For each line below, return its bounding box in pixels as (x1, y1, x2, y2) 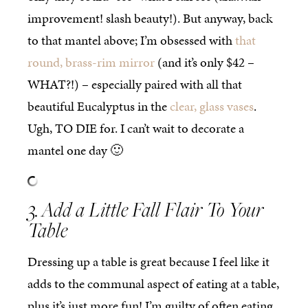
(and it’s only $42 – (155, 52, 254, 71)
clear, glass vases (170, 96, 254, 115)
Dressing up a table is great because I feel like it (27, 252, 269, 272)
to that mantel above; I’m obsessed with (27, 30, 235, 49)
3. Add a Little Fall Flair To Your (27, 195, 263, 223)
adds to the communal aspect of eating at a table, (27, 274, 279, 294)
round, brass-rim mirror (27, 52, 155, 71)
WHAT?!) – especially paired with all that (27, 74, 242, 93)
